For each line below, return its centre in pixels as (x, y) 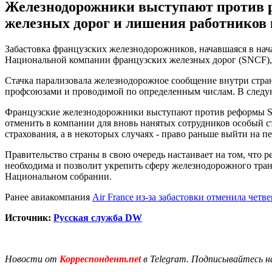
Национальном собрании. (58, 176)
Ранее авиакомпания (49, 197)
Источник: (29, 217)
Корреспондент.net (100, 259)
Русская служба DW (98, 217)
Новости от (31, 259)
